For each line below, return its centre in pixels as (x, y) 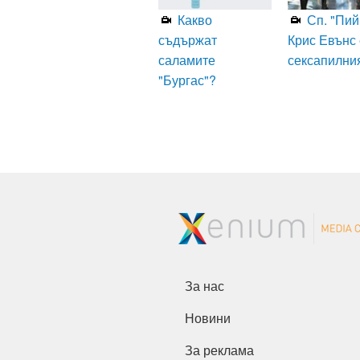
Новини (212, 319)
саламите (187, 60)
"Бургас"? (187, 80)
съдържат (188, 40)
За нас (208, 287)
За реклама (223, 351)
